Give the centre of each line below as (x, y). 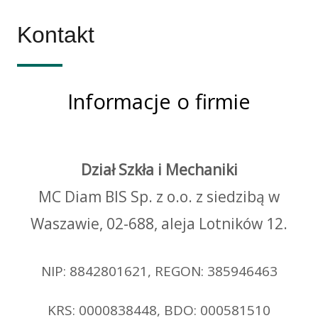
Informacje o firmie (159, 101)
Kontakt (56, 35)
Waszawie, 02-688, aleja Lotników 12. (159, 224)
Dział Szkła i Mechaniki (159, 170)
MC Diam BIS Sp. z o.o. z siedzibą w (159, 197)
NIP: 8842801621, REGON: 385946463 (159, 271)
